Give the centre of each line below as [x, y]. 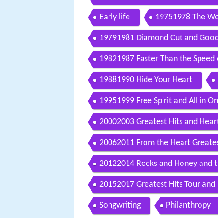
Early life [115, 18]
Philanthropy [188, 206]
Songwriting [120, 206]
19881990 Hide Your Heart [146, 80]
